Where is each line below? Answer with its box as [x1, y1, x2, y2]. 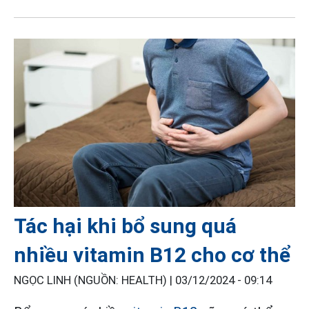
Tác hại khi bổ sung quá [14, 213, 237, 238]
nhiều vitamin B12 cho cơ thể [14, 242, 291, 267]
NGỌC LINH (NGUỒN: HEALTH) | [14, 273, 175, 287]
